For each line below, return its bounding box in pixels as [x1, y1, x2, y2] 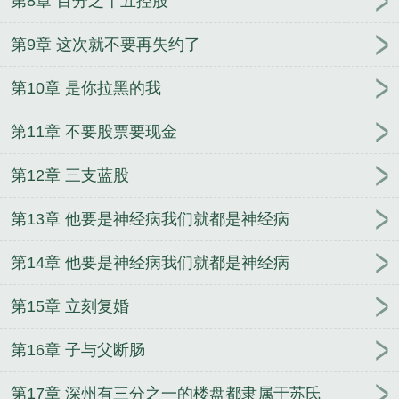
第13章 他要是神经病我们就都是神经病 [11, 210, 289, 229]
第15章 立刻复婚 [11, 297, 129, 316]
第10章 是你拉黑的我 [11, 79, 161, 98]
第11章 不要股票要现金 [11, 123, 177, 142]
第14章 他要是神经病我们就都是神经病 [11, 254, 289, 273]
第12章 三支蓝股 [11, 167, 129, 185]
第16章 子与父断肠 [11, 341, 145, 360]
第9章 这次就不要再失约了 [11, 36, 200, 54]
